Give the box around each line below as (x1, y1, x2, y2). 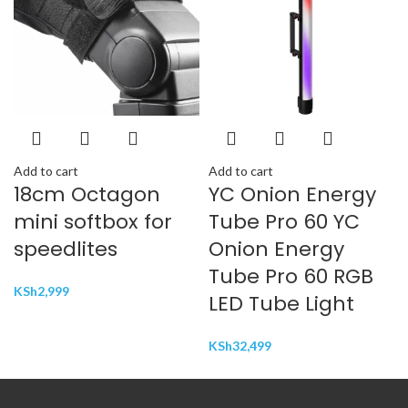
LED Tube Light (209, 290, 354, 319)
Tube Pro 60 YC (209, 208, 360, 237)
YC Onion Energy (209, 180, 376, 209)
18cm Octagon (14, 180, 160, 209)
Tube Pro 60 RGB (209, 262, 373, 291)
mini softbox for (14, 208, 172, 237)
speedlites (14, 235, 117, 264)
